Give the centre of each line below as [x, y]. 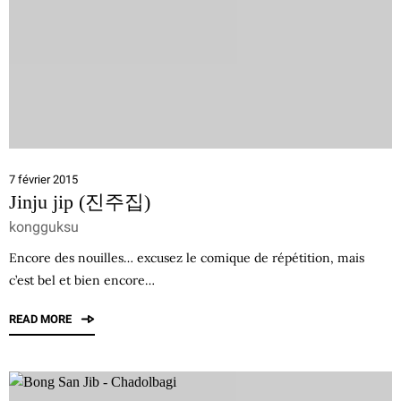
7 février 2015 [43, 179]
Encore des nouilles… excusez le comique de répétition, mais [187, 258]
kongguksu [44, 227]
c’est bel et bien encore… [82, 280]
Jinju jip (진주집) [80, 202]
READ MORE [42, 319]
